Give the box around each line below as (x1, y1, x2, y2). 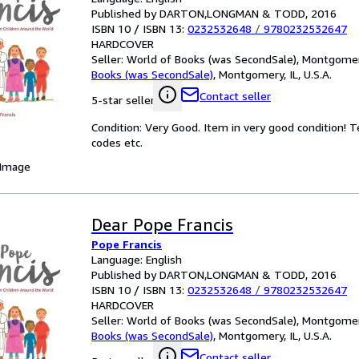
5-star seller (91, 93, 155, 107)
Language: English (91, 252, 182, 266)
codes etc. (91, 135, 143, 149)
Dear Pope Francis (91, 215, 233, 235)
